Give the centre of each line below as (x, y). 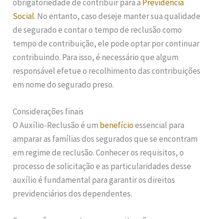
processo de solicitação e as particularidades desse (102, 166)
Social (24, 16)
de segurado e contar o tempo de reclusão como (98, 30)
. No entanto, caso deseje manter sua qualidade (118, 16)
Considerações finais (48, 112)
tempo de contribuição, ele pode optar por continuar (106, 43)
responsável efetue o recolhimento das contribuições (107, 71)
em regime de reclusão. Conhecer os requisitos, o (99, 153)
